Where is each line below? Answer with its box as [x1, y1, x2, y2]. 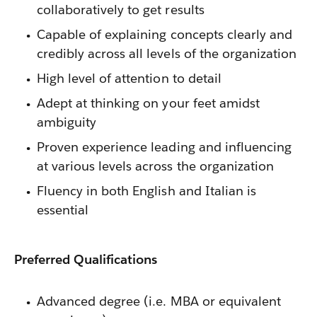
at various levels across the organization [37, 158, 274, 174]
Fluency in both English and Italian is [37, 183, 256, 199]
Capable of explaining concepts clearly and [37, 26, 292, 42]
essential [37, 202, 89, 218]
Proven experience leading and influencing [37, 139, 292, 155]
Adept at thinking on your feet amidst [37, 95, 260, 111]
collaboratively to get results [37, 1, 204, 18]
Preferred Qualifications [14, 251, 158, 267]
